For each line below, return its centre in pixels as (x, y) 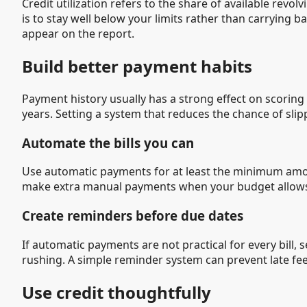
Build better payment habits (137, 66)
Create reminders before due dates (133, 216)
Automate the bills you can (108, 143)
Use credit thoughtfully (116, 292)
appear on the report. (78, 34)
